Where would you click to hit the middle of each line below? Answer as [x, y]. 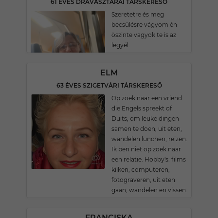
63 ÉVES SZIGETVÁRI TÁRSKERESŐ [109, 85]
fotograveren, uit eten [143, 180]
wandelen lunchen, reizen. [149, 139]
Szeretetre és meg [138, 14]
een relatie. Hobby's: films [149, 159]
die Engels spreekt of [142, 108]
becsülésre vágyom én [144, 25]
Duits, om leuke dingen [145, 118]
